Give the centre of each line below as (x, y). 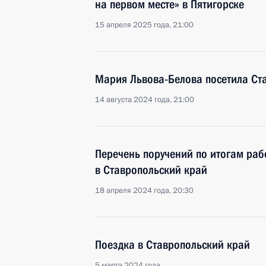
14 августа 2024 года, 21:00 (145, 100)
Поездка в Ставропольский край (172, 245)
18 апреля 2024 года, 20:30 (144, 191)
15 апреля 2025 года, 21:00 (144, 25)
